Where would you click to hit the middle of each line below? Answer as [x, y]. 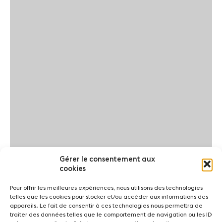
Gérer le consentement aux [107, 159]
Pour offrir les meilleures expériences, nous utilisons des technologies [106, 188]
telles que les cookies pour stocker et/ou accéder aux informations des [109, 197]
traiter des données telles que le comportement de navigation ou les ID [111, 215]
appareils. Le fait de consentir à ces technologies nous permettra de [106, 206]
